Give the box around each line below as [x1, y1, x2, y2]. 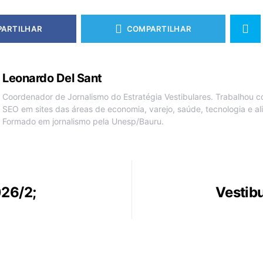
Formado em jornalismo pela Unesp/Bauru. [2, 116, 164, 127]
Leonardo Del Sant [2, 71, 102, 86]
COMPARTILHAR [126, 23, 192, 33]
